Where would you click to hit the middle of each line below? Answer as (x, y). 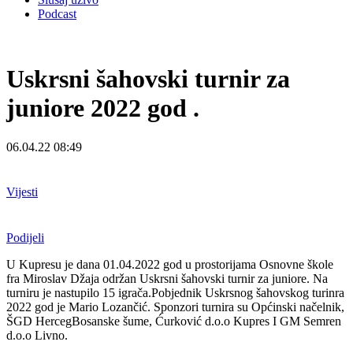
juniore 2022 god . (103, 108)
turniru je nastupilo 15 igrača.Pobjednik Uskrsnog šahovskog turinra (175, 292)
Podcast (57, 14)
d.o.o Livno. (37, 335)
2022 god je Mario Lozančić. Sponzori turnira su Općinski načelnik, (175, 307)
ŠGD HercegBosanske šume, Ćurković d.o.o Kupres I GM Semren (174, 321)
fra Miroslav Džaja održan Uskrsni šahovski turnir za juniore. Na (167, 278)
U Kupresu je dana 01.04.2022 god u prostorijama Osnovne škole (170, 264)
